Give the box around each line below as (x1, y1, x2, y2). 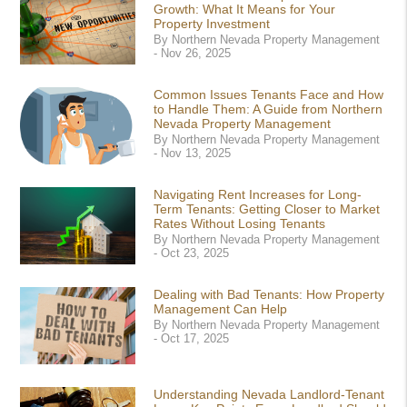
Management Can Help (154, 302, 288, 316)
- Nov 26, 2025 (154, 47, 232, 60)
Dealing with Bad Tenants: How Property (154, 287, 385, 302)
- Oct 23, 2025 (154, 247, 230, 260)
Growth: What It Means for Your (154, 2, 336, 16)
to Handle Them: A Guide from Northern (154, 102, 383, 116)
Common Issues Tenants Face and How (154, 87, 384, 102)
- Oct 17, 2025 (154, 333, 230, 345)
